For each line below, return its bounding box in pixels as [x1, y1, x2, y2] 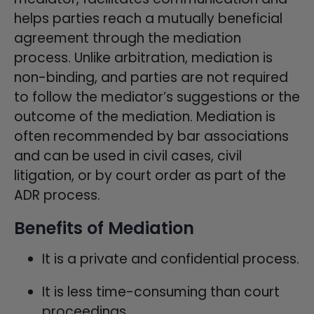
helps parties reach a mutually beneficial [14, 8, 282, 28]
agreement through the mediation [14, 28, 241, 48]
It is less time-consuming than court [42, 282, 280, 301]
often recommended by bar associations [14, 126, 289, 146]
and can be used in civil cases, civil [14, 146, 242, 165]
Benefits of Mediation [14, 216, 194, 240]
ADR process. [14, 185, 100, 205]
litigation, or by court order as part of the [14, 165, 286, 185]
